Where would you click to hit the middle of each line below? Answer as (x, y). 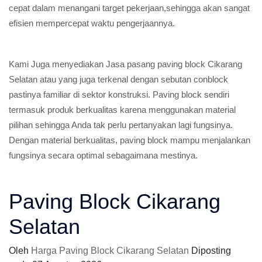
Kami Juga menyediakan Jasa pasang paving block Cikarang (125, 64)
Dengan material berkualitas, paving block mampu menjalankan (130, 140)
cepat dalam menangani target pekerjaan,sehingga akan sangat (129, 8)
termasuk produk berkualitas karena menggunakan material (122, 110)
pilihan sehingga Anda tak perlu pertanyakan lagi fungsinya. (121, 125)
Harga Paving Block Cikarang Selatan (111, 251)
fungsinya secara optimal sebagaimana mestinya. (103, 155)
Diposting (211, 251)
